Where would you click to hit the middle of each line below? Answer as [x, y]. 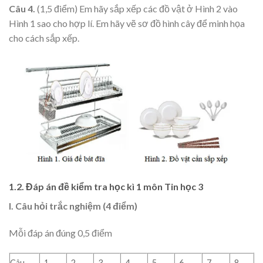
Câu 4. [22, 9]
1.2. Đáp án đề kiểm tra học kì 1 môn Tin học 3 [106, 187]
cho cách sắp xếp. [44, 38]
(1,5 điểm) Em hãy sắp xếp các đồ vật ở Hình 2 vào [136, 9]
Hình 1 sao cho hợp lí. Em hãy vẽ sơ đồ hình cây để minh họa [127, 23]
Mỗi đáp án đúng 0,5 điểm [60, 232]
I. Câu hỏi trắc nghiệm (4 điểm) [73, 206]
